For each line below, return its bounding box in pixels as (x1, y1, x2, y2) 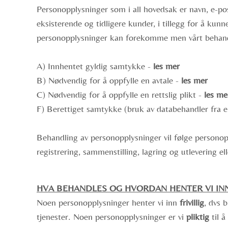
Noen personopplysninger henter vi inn (37, 197, 180, 208)
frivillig (180, 197, 204, 208)
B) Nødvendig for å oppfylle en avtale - (37, 75, 181, 85)
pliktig (186, 211, 209, 222)
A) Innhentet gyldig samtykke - (37, 61, 153, 71)
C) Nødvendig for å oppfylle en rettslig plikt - (37, 89, 204, 100)
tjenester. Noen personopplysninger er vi (37, 211, 186, 222)
